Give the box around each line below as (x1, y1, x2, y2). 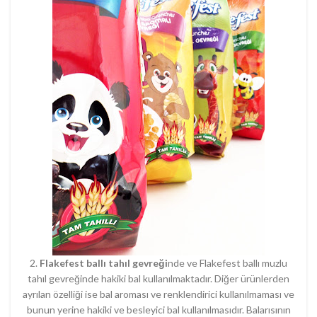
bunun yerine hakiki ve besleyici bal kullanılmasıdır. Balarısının (26, 304, 291, 316)
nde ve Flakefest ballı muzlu (168, 257, 287, 269)
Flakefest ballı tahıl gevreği (40, 257, 168, 269)
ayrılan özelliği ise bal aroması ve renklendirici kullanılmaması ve (23, 288, 294, 300)
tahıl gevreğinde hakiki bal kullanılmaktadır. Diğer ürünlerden (28, 272, 289, 284)
